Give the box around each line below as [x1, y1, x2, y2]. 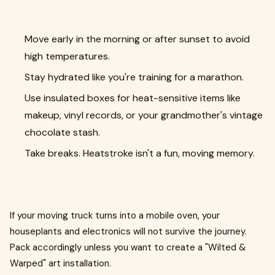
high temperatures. [25, 49, 110, 63]
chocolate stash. [25, 125, 100, 139]
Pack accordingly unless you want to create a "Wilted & [10, 241, 246, 254]
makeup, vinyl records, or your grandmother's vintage [25, 108, 263, 122]
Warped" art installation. [10, 257, 111, 269]
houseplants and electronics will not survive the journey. [10, 225, 247, 238]
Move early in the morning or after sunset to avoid [25, 32, 250, 45]
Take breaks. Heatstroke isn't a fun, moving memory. [25, 146, 255, 160]
